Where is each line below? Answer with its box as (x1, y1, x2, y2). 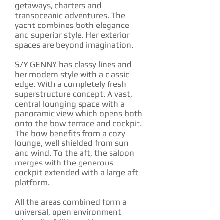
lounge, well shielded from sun (15, 138, 129, 148)
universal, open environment (15, 207, 121, 217)
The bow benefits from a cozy (15, 128, 125, 138)
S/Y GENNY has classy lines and (15, 59, 132, 69)
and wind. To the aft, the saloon (15, 148, 134, 158)
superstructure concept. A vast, (15, 89, 132, 99)
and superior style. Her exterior (15, 30, 130, 40)
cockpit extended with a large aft (15, 167, 138, 177)
